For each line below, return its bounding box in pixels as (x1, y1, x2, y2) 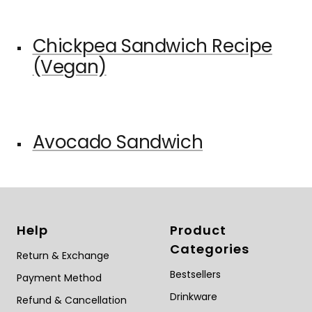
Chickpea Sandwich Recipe (32, 33, 272, 59)
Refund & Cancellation (17, 293, 127, 308)
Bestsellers (170, 267, 221, 282)
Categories (170, 240, 249, 258)
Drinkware (170, 290, 217, 304)
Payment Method (17, 271, 102, 286)
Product (170, 221, 226, 240)
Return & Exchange (17, 249, 109, 263)
